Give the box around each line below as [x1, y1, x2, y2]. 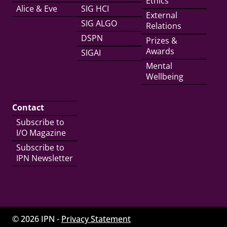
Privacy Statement [61, 213, 131, 224]
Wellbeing [146, 71, 183, 82]
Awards [146, 46, 174, 57]
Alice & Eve [16, 3, 57, 14]
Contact [12, 102, 44, 113]
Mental [146, 60, 172, 71]
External [146, 10, 177, 21]
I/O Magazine [16, 127, 66, 138]
